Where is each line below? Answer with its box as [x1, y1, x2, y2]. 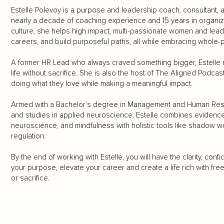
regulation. [10, 131, 45, 141]
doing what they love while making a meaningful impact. [10, 79, 192, 88]
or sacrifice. [10, 173, 49, 183]
